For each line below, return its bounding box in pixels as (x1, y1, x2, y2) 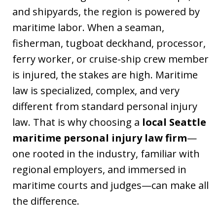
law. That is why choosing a (12, 115, 142, 129)
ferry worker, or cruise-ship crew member (12, 52, 209, 66)
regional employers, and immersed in (12, 162, 186, 176)
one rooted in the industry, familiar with (12, 147, 200, 160)
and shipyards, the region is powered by (12, 4, 200, 18)
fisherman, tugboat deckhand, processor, (12, 36, 206, 50)
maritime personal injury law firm (12, 131, 187, 145)
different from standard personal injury (12, 99, 197, 113)
